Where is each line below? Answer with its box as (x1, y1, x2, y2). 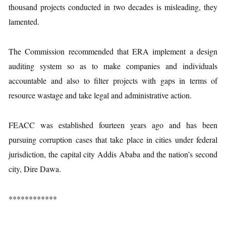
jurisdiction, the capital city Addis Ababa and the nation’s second (9, 149, 217, 159)
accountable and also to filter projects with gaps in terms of (9, 75, 217, 86)
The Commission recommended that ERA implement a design (9, 46, 217, 56)
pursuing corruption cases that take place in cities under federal (9, 134, 217, 145)
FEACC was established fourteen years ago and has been (9, 120, 217, 130)
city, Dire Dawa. (9, 163, 61, 174)
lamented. (9, 16, 39, 27)
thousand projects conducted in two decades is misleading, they (9, 2, 217, 12)
